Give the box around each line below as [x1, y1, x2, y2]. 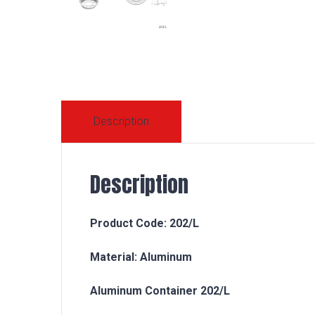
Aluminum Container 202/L [90, 284, 230, 298]
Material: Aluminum [90, 250, 192, 264]
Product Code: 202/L [90, 217, 199, 231]
